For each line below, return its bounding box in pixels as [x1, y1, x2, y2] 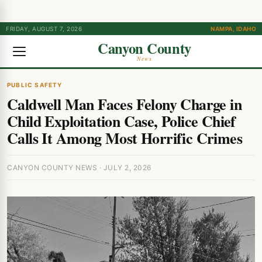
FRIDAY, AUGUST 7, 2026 [6, 25, 82, 32]
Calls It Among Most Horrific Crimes [7, 127, 242, 149]
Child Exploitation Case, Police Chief [7, 110, 236, 132]
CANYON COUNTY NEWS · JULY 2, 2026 [7, 163, 151, 172]
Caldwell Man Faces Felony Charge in [7, 93, 242, 115]
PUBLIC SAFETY [7, 81, 63, 88]
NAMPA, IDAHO [211, 25, 256, 32]
